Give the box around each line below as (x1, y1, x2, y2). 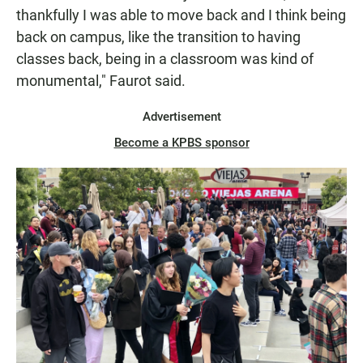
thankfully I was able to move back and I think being (16, 6, 346, 23)
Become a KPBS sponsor (113, 135, 250, 150)
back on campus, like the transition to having (16, 28, 301, 45)
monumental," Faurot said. (16, 71, 186, 89)
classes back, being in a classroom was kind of (16, 49, 314, 67)
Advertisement (142, 109, 221, 124)
